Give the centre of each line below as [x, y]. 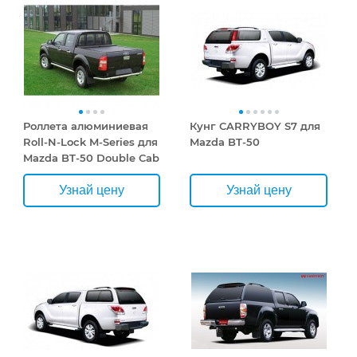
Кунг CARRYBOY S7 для [255, 126]
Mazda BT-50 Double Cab [91, 158]
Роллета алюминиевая [85, 126]
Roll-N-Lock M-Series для [90, 142]
